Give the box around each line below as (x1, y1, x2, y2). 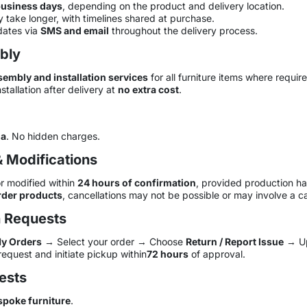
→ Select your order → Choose (41, 235, 186, 247)
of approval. (188, 247, 245, 260)
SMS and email (40, 24, 109, 36)
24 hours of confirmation (77, 176, 196, 188)
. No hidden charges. (5, 130, 100, 142)
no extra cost (117, 83, 179, 95)
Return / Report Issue (185, 235, 284, 247)
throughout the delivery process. (108, 24, 258, 36)
